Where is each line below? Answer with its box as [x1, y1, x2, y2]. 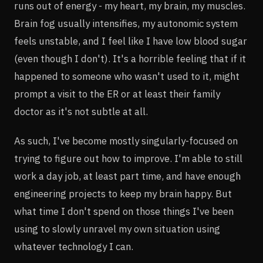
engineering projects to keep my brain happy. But [14, 187, 232, 200]
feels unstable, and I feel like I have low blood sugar [14, 34, 247, 48]
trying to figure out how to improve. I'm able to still [14, 151, 242, 165]
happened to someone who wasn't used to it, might [14, 69, 240, 83]
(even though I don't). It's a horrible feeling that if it [14, 52, 246, 65]
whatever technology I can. [14, 240, 133, 253]
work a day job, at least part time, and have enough [14, 169, 241, 183]
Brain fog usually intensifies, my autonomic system [14, 16, 238, 30]
